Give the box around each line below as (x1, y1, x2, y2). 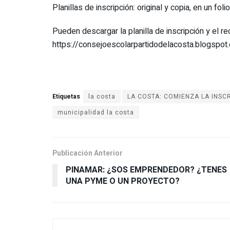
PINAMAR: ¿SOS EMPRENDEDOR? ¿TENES (66, 164, 227, 177)
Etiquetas (52, 92, 80, 102)
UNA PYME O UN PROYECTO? (66, 175, 180, 188)
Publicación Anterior (52, 148, 123, 159)
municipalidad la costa (57, 108, 134, 118)
